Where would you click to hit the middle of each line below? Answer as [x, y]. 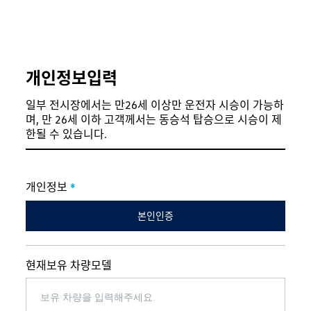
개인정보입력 [72, 78]
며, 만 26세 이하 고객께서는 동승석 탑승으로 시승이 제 [154, 120]
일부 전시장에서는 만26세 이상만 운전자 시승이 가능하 [155, 105]
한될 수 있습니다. [67, 134]
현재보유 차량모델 [69, 266]
